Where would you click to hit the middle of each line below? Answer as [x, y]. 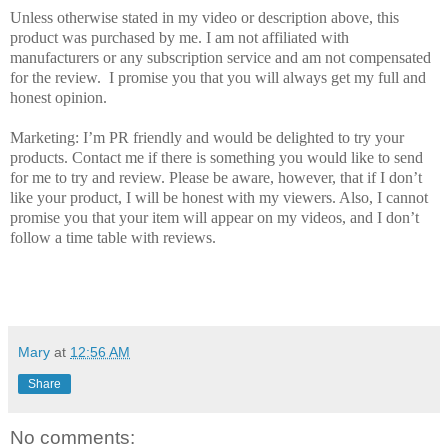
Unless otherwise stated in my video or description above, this [204, 17]
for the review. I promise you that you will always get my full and [218, 77]
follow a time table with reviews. [113, 237]
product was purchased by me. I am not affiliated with [179, 37]
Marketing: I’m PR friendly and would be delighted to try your [207, 137]
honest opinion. [58, 97]
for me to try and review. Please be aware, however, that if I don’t [216, 177]
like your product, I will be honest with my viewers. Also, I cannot [219, 197]
